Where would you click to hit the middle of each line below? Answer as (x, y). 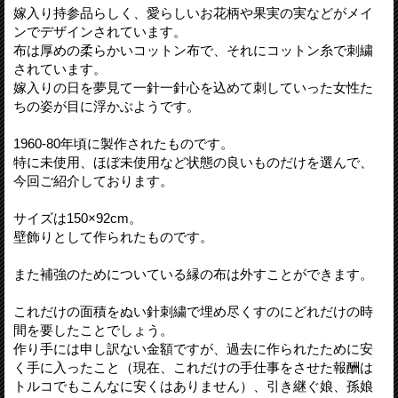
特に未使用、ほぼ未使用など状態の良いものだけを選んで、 (193, 162)
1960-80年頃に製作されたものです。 (123, 143)
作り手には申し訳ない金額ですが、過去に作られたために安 (193, 348)
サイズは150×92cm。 (78, 218)
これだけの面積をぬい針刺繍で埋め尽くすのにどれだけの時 (193, 311)
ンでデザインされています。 (100, 31)
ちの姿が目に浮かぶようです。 (107, 106)
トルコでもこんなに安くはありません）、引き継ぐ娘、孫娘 (193, 386)
